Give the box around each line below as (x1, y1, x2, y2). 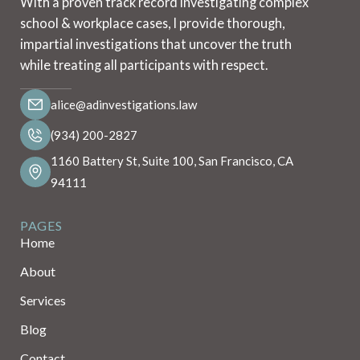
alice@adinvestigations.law (51, 96, 198, 112)
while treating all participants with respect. (20, 56, 268, 72)
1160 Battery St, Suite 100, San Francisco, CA (51, 153, 294, 169)
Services (20, 292, 67, 309)
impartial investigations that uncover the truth (20, 35, 292, 51)
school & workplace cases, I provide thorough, (20, 14, 285, 31)
